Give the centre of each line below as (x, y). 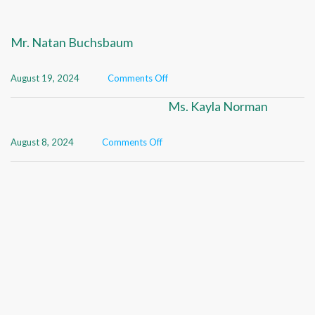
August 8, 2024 (42, 142)
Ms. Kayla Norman (218, 106)
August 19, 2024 (45, 78)
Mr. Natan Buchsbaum (72, 42)
